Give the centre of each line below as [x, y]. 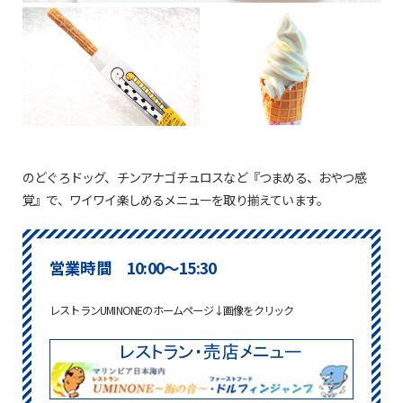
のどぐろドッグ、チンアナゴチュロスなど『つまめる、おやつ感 [194, 177]
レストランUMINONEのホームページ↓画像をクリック [172, 310]
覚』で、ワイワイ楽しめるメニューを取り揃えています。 [176, 199]
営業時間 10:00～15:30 [133, 267]
